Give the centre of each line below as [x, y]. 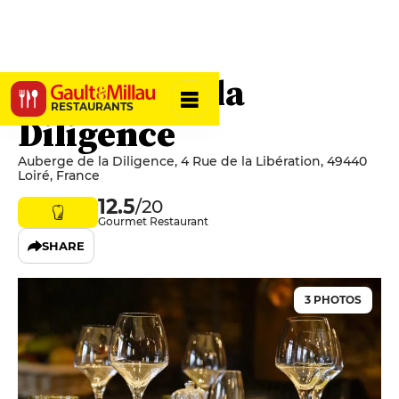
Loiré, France [59, 175]
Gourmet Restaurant [153, 221]
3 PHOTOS [333, 300]
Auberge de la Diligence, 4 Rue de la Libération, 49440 [192, 161]
